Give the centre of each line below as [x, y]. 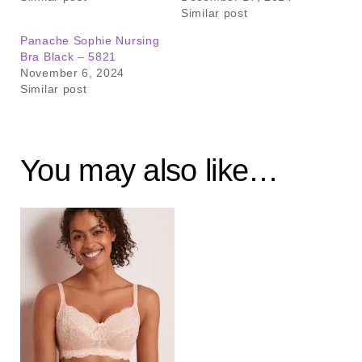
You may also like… [149, 170]
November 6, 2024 [73, 72]
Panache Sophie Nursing [90, 40]
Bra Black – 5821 [69, 56]
